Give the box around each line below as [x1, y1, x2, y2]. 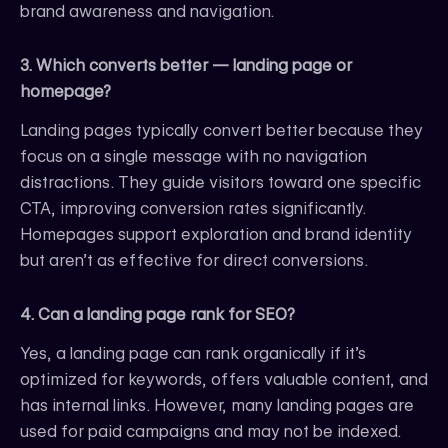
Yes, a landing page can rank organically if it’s [20, 344, 366, 364]
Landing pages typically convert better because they [20, 121, 423, 141]
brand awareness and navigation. [20, 2, 274, 22]
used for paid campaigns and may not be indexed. [20, 422, 401, 442]
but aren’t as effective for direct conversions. [20, 251, 368, 271]
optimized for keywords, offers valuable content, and [20, 370, 428, 390]
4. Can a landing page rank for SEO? [20, 305, 295, 325]
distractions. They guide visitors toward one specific [20, 173, 421, 193]
